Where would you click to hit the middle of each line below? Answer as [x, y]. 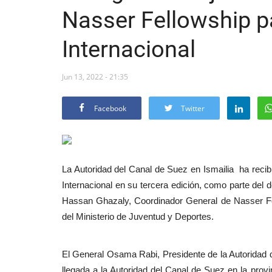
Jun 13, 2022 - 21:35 [95, 76]
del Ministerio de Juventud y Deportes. [138, 216]
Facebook [110, 108]
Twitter [193, 108]
